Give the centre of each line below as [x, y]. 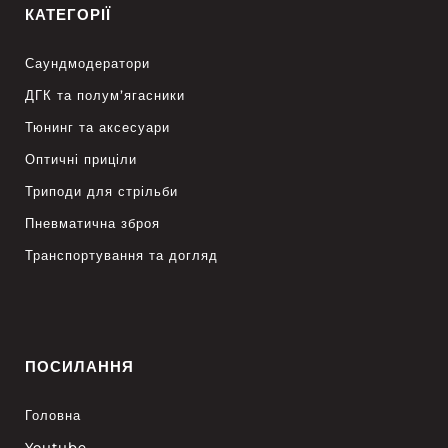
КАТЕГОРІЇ [68, 14]
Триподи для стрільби [102, 190]
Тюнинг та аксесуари [98, 126]
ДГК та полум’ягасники [105, 94]
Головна [53, 414]
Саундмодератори [88, 62]
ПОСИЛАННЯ [80, 366]
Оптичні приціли [81, 158]
